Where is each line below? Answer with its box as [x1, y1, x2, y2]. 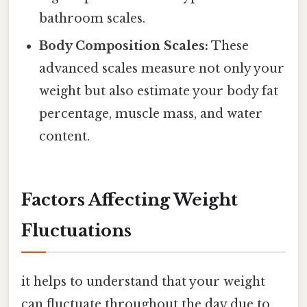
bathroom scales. [39, 11, 146, 27]
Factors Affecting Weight [21, 190, 238, 210]
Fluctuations [21, 221, 132, 241]
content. [39, 129, 90, 145]
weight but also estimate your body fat [39, 84, 279, 99]
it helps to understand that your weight [21, 274, 265, 290]
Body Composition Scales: [39, 38, 209, 54]
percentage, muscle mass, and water [39, 106, 263, 122]
